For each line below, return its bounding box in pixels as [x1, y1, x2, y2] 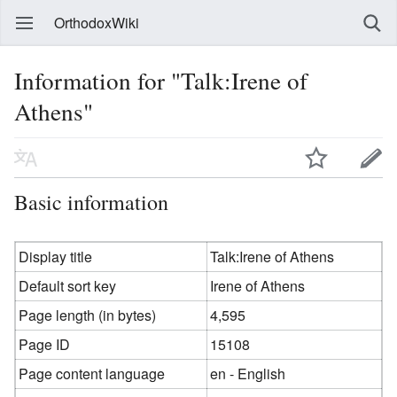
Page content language [19, 362, 166, 384]
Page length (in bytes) [19, 304, 157, 325]
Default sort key [19, 275, 117, 296]
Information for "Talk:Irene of [14, 64, 307, 97]
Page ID [19, 333, 71, 354]
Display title [19, 245, 93, 267]
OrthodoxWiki [54, 12, 139, 33]
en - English [210, 362, 286, 384]
